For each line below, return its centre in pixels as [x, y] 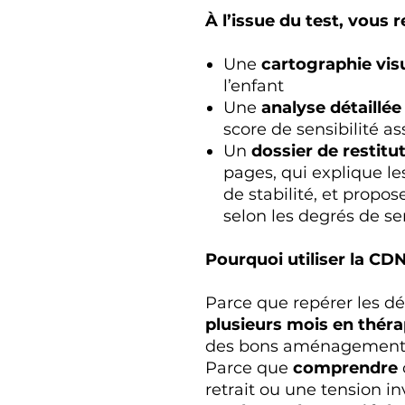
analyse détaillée [331, 107]
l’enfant [254, 85]
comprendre [345, 367]
